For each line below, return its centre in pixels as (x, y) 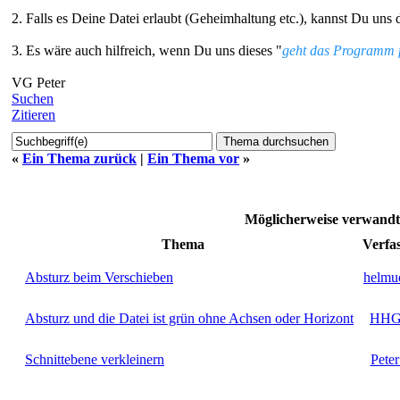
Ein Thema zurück (79, 158)
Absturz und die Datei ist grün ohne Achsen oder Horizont (189, 318)
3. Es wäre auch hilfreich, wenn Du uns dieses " (147, 50)
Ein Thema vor (193, 158)
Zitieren (33, 114)
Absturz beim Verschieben (99, 277)
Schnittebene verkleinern (95, 359)
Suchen (33, 98)
